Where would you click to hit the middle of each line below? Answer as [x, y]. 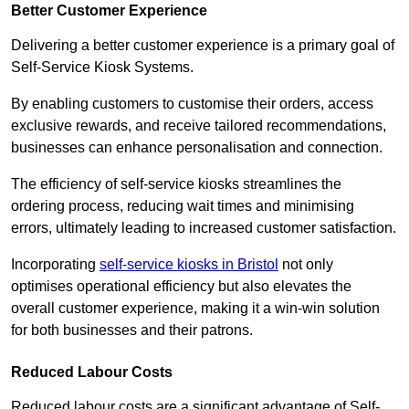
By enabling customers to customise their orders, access [192, 104]
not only [306, 265]
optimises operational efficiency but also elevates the [181, 287]
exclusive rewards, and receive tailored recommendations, [199, 126]
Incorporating [55, 265]
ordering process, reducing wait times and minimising [183, 206]
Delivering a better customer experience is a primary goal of [203, 46]
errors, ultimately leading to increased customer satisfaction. [204, 228]
